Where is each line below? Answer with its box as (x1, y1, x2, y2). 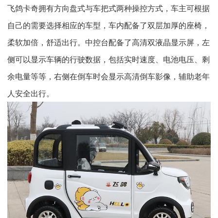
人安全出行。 (7, 87, 54, 99)
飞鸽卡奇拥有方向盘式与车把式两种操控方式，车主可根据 (7, 2, 210, 14)
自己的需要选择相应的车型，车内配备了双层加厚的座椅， (7, 19, 210, 31)
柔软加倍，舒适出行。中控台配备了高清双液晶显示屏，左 (7, 36, 210, 48)
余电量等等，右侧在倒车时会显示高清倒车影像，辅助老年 (7, 70, 210, 82)
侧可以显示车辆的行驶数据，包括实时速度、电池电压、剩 (7, 53, 210, 65)
